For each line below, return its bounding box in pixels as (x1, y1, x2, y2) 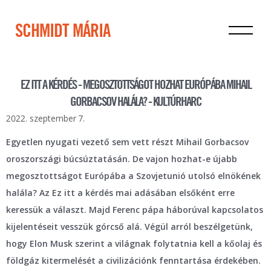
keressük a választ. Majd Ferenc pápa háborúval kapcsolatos (6, 204, 263, 215)
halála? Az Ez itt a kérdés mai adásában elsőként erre (6, 187, 235, 198)
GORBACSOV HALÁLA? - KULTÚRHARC (70, 96, 201, 109)
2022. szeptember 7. (6, 113, 85, 124)
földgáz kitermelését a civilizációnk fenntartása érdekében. (6, 255, 261, 266)
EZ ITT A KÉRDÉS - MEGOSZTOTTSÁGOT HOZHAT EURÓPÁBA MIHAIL (20, 79, 251, 92)
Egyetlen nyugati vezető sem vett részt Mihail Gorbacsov (6, 136, 249, 148)
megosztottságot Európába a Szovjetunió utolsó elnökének (6, 170, 261, 181)
